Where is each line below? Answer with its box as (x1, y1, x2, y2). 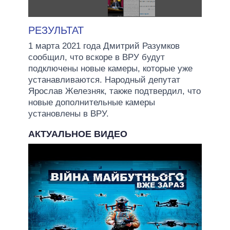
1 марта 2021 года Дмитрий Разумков (28, 41, 180, 51)
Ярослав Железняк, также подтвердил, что (28, 86, 201, 96)
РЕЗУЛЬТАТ (28, 24, 84, 36)
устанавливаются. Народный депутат (28, 74, 180, 85)
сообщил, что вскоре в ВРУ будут (28, 52, 165, 62)
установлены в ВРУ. (28, 108, 109, 119)
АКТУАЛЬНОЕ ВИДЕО (28, 128, 127, 139)
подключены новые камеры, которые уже (28, 63, 193, 73)
